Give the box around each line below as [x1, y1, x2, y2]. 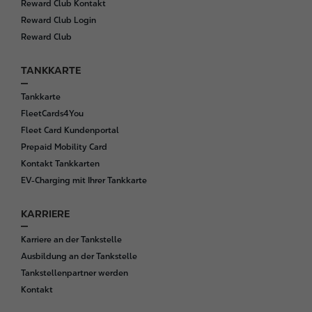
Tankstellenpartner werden [21, 268, 128, 279]
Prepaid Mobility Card [21, 141, 107, 152]
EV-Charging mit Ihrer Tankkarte [21, 175, 147, 185]
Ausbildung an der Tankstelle [21, 251, 137, 262]
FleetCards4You [21, 108, 84, 118]
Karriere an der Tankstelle [21, 235, 122, 245]
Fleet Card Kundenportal [21, 125, 119, 135]
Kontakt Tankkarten [21, 158, 100, 169]
